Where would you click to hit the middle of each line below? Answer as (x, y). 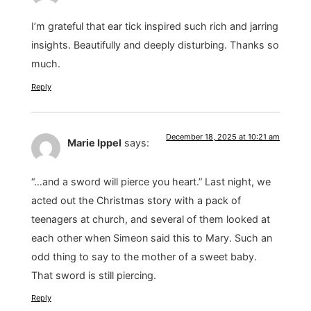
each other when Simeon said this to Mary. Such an (151, 238)
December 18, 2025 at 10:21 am (223, 136)
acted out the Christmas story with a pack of (136, 201)
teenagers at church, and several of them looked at (150, 219)
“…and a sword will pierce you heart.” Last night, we (151, 182)
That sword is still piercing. (93, 276)
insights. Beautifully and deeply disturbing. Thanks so (155, 45)
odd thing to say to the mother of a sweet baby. (144, 257)
